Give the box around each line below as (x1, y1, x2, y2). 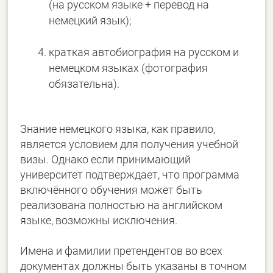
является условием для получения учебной (20, 138, 239, 151)
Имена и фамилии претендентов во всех (20, 244, 223, 257)
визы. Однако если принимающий (20, 153, 191, 166)
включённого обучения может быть (20, 183, 203, 196)
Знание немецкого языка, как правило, (20, 122, 216, 135)
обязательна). (49, 77, 120, 90)
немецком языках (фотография (49, 62, 208, 74)
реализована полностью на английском (20, 199, 223, 211)
